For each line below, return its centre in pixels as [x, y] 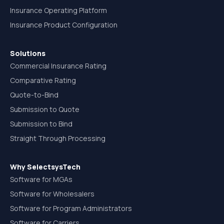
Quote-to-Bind [34, 95]
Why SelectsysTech [45, 167]
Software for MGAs [41, 179]
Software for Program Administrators [71, 208]
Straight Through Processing [58, 138]
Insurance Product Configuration [64, 25]
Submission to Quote [45, 109]
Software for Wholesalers [52, 194]
